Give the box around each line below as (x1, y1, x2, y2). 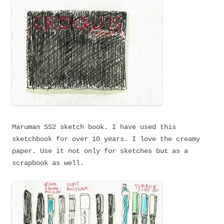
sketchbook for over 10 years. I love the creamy (12, 135, 200, 143)
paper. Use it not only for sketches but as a (12, 147, 188, 155)
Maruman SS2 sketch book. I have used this (12, 123, 176, 131)
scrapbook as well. (12, 159, 88, 167)
